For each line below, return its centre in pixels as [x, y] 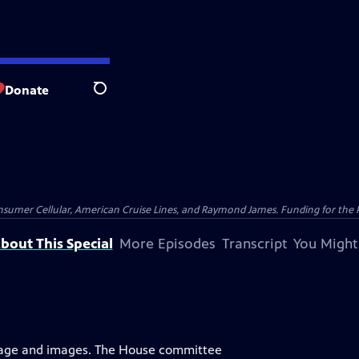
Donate [27, 90]
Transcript [254, 244]
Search [113, 97]
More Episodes [167, 244]
